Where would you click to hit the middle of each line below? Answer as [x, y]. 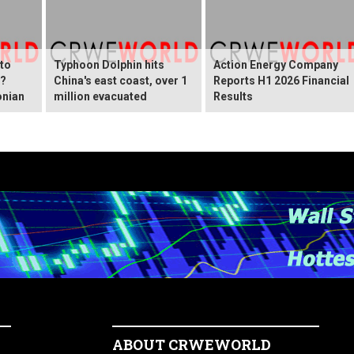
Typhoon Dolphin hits [109, 64]
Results [233, 96]
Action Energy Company [276, 64]
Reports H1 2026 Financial [281, 80]
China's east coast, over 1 [121, 80]
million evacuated [100, 96]
